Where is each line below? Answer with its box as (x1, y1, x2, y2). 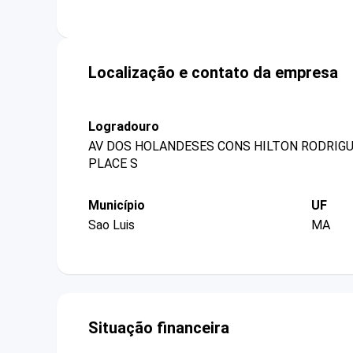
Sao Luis (88, 217, 135, 233)
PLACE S (88, 155, 138, 171)
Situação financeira (88, 318, 229, 338)
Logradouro (88, 118, 159, 134)
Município (88, 197, 145, 213)
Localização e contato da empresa (88, 62, 338, 82)
